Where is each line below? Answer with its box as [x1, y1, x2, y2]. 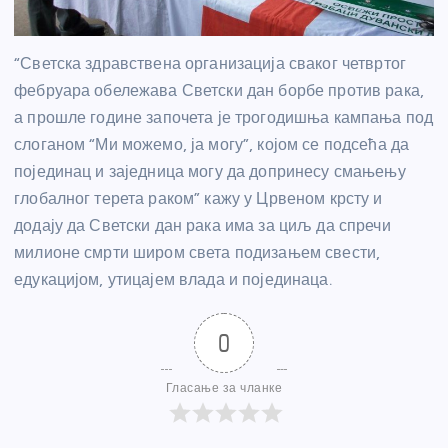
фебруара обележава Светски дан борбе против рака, [14, 81, 424, 101]
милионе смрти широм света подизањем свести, [14, 243, 381, 263]
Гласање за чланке [165, 381, 283, 396]
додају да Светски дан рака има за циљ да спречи [14, 216, 391, 236]
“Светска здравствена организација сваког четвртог [14, 54, 406, 74]
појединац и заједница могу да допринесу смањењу [14, 162, 406, 182]
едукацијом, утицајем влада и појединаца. [14, 270, 332, 290]
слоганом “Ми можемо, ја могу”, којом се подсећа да [14, 135, 410, 155]
